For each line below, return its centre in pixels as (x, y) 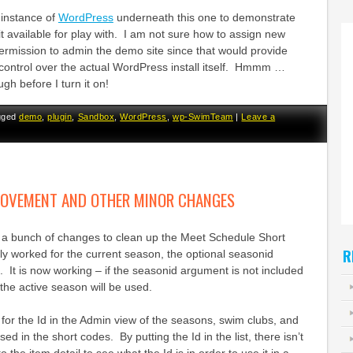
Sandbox (96, 116)
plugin (60, 116)
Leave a (258, 116)
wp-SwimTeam (203, 116)
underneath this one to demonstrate (204, 17)
